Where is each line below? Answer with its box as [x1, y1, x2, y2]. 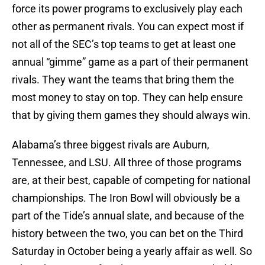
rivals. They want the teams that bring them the [12, 73, 234, 86]
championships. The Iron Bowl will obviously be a [12, 192, 240, 205]
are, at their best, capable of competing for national [12, 174, 250, 187]
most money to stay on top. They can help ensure [12, 91, 243, 104]
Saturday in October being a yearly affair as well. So [12, 245, 252, 258]
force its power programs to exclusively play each [12, 2, 243, 15]
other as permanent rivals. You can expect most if [12, 20, 244, 33]
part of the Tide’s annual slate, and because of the [12, 209, 244, 222]
